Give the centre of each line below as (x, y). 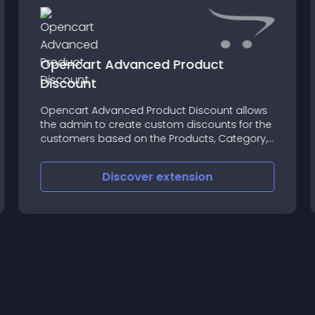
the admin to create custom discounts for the (156, 124)
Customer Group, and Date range (126, 153)
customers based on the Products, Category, (154, 139)
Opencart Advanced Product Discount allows (154, 110)
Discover (129, 177)
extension (185, 177)
